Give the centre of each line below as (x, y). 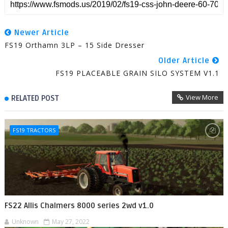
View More (202, 97)
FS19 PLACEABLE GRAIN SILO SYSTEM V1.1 (138, 73)
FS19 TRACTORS (34, 130)
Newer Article (40, 32)
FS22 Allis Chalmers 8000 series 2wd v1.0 (79, 205)
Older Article (186, 60)
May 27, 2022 (70, 221)
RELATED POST (35, 98)
